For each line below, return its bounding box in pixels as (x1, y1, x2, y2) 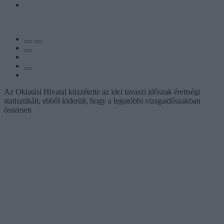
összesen (4, 105, 31, 114)
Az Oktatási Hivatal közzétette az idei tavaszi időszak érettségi (4, 87, 200, 96)
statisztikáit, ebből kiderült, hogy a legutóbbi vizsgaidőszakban (4, 96, 200, 105)
